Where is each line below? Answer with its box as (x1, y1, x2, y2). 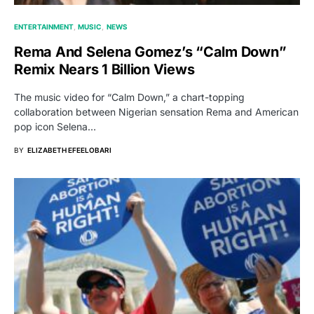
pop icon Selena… (14, 120, 96, 132)
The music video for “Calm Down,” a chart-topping (14, 90, 245, 103)
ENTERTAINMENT (14, 22, 74, 31)
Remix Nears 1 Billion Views (14, 60, 195, 78)
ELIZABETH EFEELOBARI (27, 145, 111, 154)
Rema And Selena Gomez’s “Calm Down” (14, 43, 287, 60)
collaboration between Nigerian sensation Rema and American (14, 105, 299, 118)
